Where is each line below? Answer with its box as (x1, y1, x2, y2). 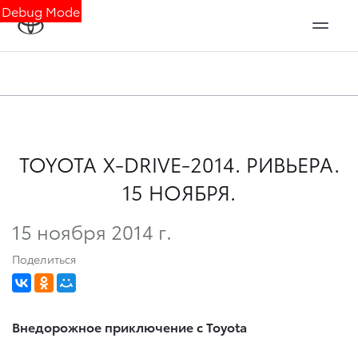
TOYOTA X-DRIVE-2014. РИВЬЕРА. (18, 149, 340, 177)
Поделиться (12, 250, 76, 267)
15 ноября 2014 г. (12, 217, 172, 245)
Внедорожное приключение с (12, 316, 206, 336)
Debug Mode (2, 2, 80, 20)
